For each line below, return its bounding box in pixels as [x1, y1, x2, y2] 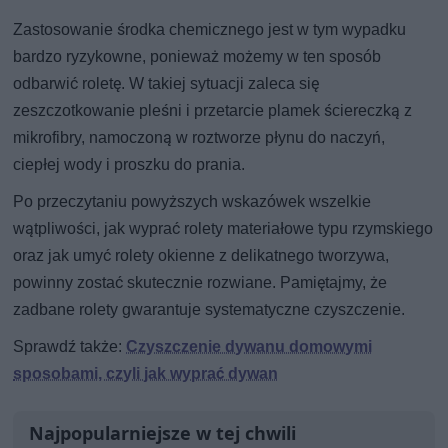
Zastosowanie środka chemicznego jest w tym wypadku [13, 19, 407, 39]
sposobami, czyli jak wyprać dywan [13, 363, 279, 383]
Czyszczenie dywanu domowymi [126, 336, 373, 356]
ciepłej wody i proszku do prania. [13, 154, 246, 174]
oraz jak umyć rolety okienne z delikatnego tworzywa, [13, 245, 390, 265]
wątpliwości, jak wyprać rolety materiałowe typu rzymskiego [13, 218, 434, 238]
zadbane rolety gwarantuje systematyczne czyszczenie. [13, 299, 406, 319]
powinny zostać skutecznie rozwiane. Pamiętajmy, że [13, 272, 388, 292]
